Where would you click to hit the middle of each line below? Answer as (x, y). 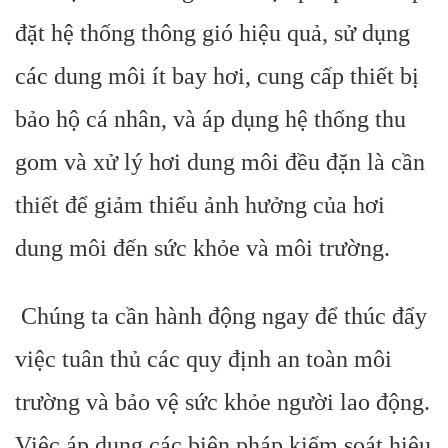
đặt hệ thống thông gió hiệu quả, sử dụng (212, 33)
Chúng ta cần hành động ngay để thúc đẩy (221, 316)
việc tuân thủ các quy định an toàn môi (203, 359)
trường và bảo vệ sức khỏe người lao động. (222, 402)
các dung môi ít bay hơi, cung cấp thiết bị (217, 76)
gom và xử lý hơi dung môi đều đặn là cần (220, 162)
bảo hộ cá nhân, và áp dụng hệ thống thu (210, 119)
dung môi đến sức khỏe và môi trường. (202, 248)
